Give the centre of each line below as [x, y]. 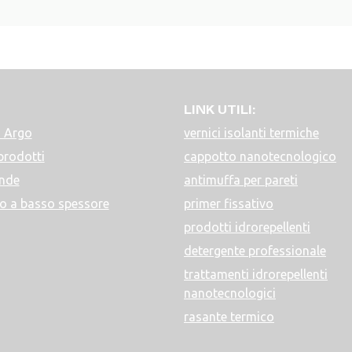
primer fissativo [229, 203]
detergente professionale [255, 250]
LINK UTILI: [220, 109]
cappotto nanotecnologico [260, 156]
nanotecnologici [230, 293]
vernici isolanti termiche [251, 132]
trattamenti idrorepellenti [256, 274]
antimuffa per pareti [241, 180]
